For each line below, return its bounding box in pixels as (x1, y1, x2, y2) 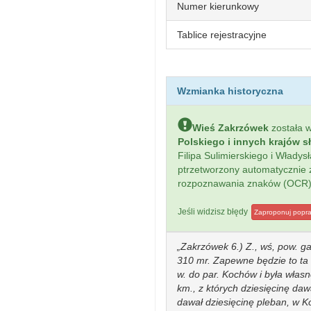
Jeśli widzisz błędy (178, 207, 250, 217)
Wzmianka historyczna (177, 85, 283, 96)
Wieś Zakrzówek (192, 122, 269, 133)
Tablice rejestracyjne (177, 29, 267, 40)
